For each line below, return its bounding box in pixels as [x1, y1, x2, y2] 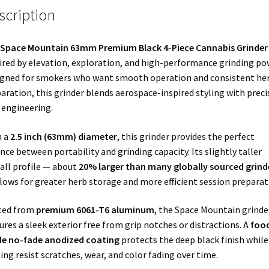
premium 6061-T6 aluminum [35, 204, 154, 216]
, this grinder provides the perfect [116, 130, 255, 142]
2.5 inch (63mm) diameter [10, 130, 117, 142]
